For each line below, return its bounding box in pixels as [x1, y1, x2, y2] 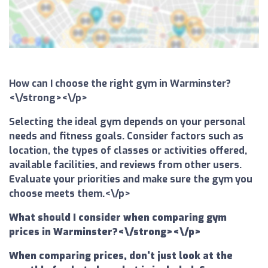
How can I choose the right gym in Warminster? [9, 77, 231, 90]
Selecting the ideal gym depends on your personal [9, 115, 246, 129]
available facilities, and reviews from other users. [9, 159, 242, 172]
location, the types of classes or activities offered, [9, 144, 247, 157]
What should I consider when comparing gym [9, 211, 227, 224]
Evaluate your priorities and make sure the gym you [9, 173, 252, 186]
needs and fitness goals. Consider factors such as [9, 130, 243, 143]
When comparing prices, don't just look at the [9, 249, 233, 263]
